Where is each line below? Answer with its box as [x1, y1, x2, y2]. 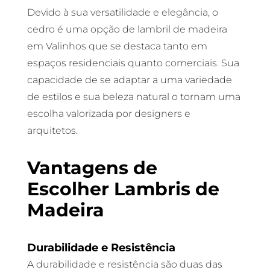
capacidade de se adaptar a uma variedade [27, 74, 232, 86]
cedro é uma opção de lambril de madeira [27, 24, 227, 35]
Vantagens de [27, 157, 157, 179]
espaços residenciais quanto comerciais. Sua [27, 57, 239, 69]
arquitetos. [27, 125, 78, 136]
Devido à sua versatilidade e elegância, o [27, 7, 218, 18]
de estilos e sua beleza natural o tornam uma [27, 91, 240, 102]
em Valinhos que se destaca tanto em [27, 40, 207, 52]
